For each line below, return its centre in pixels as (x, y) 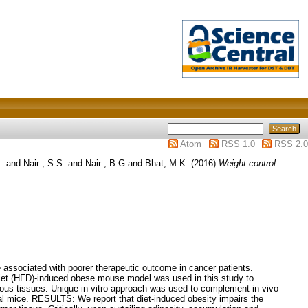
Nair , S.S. (44, 163)
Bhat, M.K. (166, 163)
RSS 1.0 (238, 144)
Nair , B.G (105, 163)
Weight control (247, 163)
